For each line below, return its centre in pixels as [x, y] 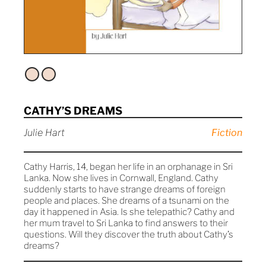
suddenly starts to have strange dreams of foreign [125, 190]
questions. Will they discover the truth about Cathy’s [129, 235]
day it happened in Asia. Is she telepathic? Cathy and [129, 212]
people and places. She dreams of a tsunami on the [126, 201]
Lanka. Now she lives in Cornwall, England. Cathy [121, 178]
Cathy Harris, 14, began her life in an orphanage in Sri [128, 167]
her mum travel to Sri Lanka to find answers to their [126, 224]
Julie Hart [44, 133]
